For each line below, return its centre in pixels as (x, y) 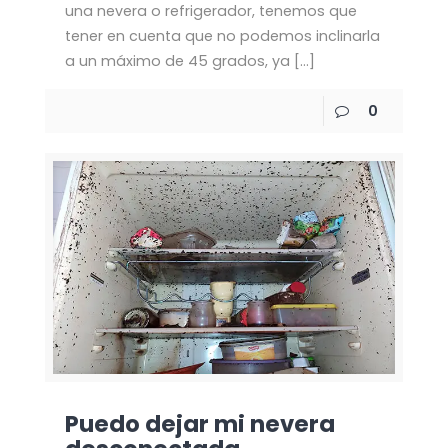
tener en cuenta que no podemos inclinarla (222, 36)
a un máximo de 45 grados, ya (177, 61)
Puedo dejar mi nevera (199, 424)
